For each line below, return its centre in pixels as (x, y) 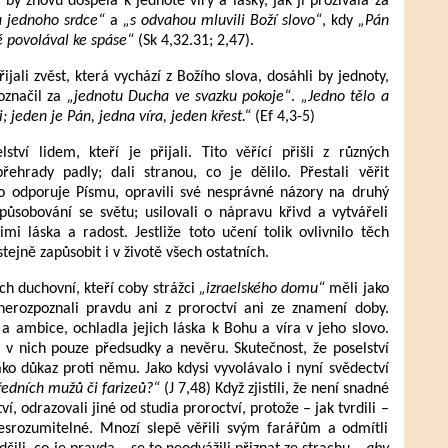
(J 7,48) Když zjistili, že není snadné (274, 389)
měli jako (357, 289)
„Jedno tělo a (344, 97)
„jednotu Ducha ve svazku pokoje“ (179, 97)
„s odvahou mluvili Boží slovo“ (222, 21)
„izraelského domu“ (262, 289)
